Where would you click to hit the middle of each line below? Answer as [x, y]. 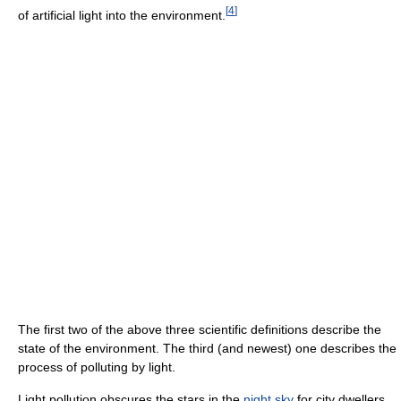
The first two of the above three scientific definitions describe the [200, 329]
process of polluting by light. [97, 367]
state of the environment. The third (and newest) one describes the [207, 348]
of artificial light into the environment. [122, 15]
